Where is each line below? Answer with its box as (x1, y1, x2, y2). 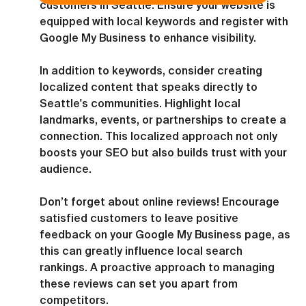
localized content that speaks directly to (40, 80, 260, 93)
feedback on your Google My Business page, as (40, 227, 293, 240)
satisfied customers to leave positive (40, 211, 241, 224)
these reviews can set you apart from (40, 277, 240, 290)
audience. (40, 162, 92, 175)
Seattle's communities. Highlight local (40, 96, 243, 109)
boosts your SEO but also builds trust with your (40, 145, 290, 158)
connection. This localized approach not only (40, 129, 280, 142)
